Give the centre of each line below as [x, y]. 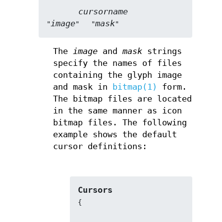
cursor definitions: [100, 146]
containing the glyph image [117, 75]
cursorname [103, 11]
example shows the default [115, 134]
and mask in [83, 87]
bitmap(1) [135, 87]
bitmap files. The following [120, 122]
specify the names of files [117, 63]
